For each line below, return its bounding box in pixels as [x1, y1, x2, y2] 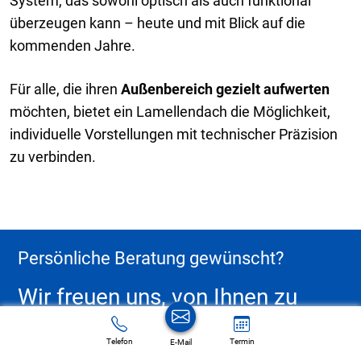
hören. [18, 310, 81, 338]
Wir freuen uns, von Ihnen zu [18, 284, 298, 311]
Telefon [106, 337, 133, 346]
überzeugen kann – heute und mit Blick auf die [10, 14, 305, 31]
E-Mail [169, 338, 192, 346]
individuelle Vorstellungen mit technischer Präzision [10, 125, 338, 143]
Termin [229, 337, 255, 346]
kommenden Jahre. [10, 36, 135, 54]
